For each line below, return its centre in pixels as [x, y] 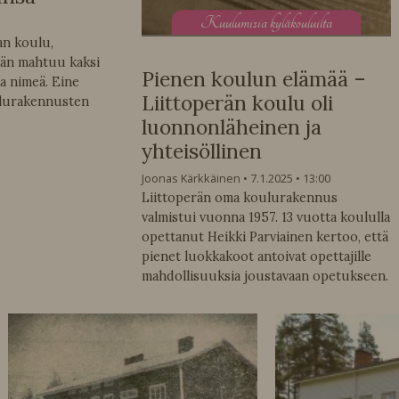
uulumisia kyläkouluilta [276, 22]
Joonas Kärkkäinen [191, 178]
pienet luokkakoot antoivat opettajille [256, 256]
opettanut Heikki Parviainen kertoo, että [265, 236]
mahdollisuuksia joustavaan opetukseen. [265, 276]
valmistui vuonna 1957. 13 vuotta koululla [265, 217]
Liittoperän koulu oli [237, 103]
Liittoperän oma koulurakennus [239, 197]
